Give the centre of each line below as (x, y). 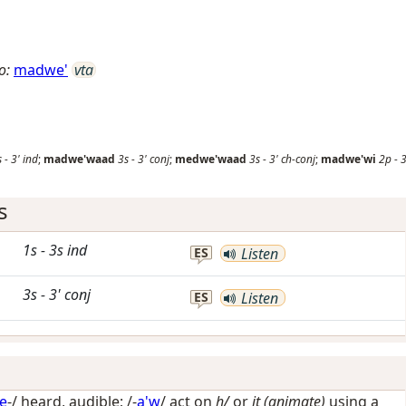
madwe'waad (79, 159)
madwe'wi (348, 159)
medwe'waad (211, 159)
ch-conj (298, 159)
